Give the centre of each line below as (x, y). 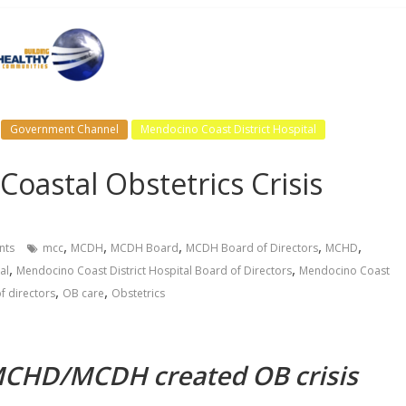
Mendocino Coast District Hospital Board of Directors (154, 270)
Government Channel (64, 129)
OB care (83, 293)
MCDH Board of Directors (252, 247)
